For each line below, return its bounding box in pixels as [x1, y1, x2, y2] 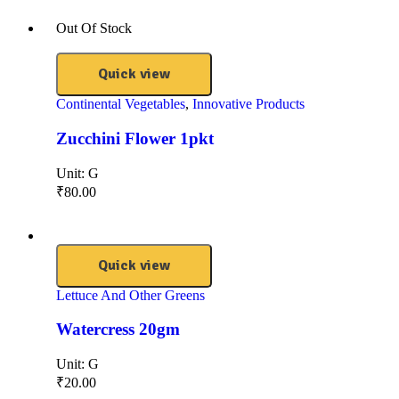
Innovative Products [192, 96, 305, 112]
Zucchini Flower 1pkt [56, 128, 214, 148]
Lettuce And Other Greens [56, 287, 205, 303]
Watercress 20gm [56, 320, 180, 339]
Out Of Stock [56, 20, 132, 37]
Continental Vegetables [56, 96, 185, 112]
